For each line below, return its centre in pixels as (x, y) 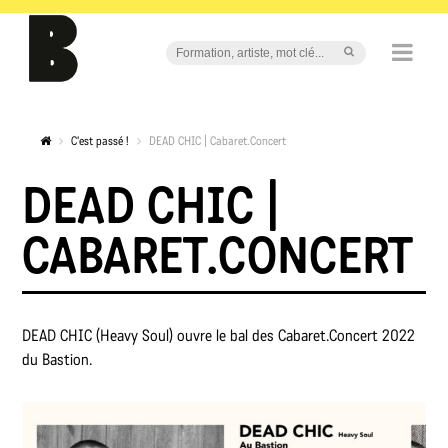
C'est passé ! (100, 141)
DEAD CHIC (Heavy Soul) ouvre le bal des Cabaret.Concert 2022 (219, 335)
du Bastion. (59, 359)
